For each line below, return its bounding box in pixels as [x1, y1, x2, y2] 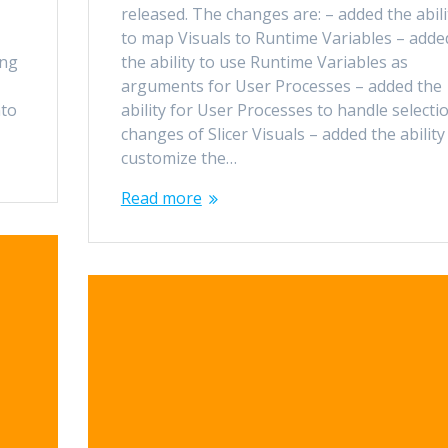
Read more [120, 186, 202, 209]
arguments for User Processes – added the [120, 74, 442, 97]
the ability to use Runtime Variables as [120, 50, 408, 73]
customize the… [120, 146, 237, 169]
